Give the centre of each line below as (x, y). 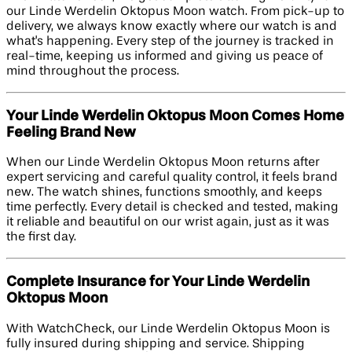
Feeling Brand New (71, 132)
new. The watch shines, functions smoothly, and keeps (164, 193)
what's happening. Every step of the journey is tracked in (170, 41)
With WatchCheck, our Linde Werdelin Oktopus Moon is (168, 329)
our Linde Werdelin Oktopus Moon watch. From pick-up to (175, 11)
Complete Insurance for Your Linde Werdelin (158, 282)
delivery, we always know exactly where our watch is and (172, 26)
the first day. (41, 238)
